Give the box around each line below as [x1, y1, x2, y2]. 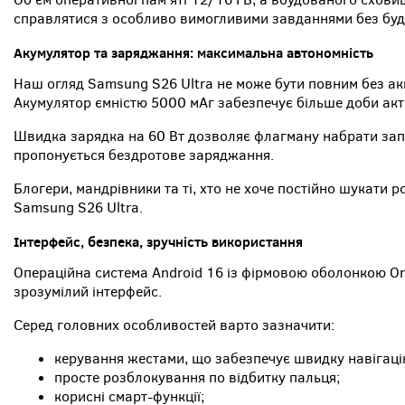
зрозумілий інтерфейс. [14, 282, 162, 302]
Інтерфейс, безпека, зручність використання [14, 232, 303, 252]
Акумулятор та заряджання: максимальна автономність [14, 43, 373, 63]
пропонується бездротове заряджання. [14, 146, 274, 165]
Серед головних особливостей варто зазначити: [14, 316, 334, 335]
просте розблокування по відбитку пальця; [54, 368, 340, 388]
